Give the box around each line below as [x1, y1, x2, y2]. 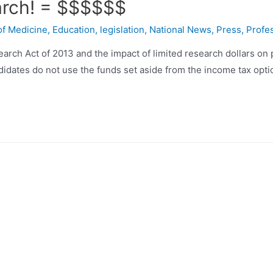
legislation [100, 23, 144, 35]
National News [149, 23, 211, 35]
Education [52, 23, 95, 35]
